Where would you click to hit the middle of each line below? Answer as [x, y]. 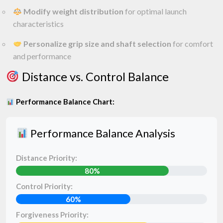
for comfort [192, 44]
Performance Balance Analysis [102, 133]
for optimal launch [155, 11]
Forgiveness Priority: [52, 215]
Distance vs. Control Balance [94, 77]
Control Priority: [44, 186]
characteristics [38, 24]
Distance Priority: [47, 158]
